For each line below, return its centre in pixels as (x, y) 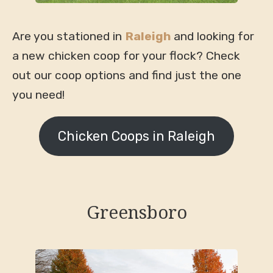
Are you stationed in (69, 36)
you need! (38, 94)
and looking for (212, 36)
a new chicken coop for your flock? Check (126, 55)
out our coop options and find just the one (126, 75)
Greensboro (136, 212)
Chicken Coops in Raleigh (136, 136)
